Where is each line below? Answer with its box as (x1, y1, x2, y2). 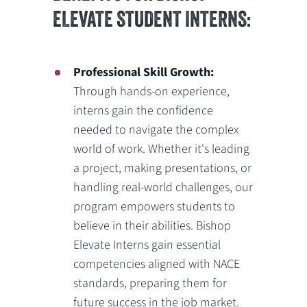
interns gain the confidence (73, 102, 214, 120)
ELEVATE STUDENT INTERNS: (53, 5, 251, 32)
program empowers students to (73, 198, 236, 216)
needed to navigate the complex (73, 121, 239, 139)
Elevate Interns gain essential (73, 236, 221, 254)
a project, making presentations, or (73, 160, 252, 177)
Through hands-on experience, (73, 83, 230, 101)
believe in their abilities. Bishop (73, 217, 232, 235)
